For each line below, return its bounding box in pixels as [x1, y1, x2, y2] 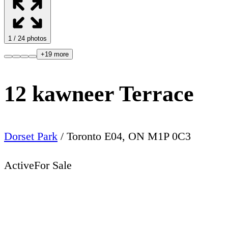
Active [4, 158, 34, 172]
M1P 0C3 [148, 129, 191, 142]
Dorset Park [4, 129, 58, 142]
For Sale [34, 158, 72, 172]
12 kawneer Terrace [4, 81, 194, 107]
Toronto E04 [67, 129, 122, 142]
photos [25, 35, 47, 42]
